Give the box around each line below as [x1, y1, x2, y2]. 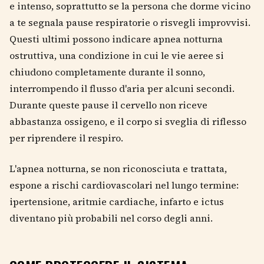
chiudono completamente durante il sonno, [9, 65, 205, 79]
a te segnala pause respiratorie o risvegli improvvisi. [9, 16, 250, 29]
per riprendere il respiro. [9, 131, 123, 145]
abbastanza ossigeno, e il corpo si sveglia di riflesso [9, 115, 246, 128]
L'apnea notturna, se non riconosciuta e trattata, [9, 162, 227, 176]
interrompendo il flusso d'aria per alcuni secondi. [9, 82, 235, 95]
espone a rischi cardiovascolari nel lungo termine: [9, 179, 239, 192]
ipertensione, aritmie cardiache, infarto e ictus [9, 195, 224, 209]
